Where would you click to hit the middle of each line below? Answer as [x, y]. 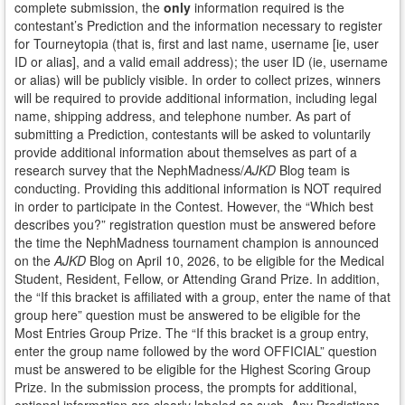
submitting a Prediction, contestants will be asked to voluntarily [193, 134]
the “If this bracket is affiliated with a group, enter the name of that [202, 297]
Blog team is [313, 170]
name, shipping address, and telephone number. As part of [183, 116]
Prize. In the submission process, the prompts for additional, [186, 387]
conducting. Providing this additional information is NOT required [198, 188]
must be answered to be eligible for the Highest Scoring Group [193, 369]
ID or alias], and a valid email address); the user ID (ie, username [201, 61]
